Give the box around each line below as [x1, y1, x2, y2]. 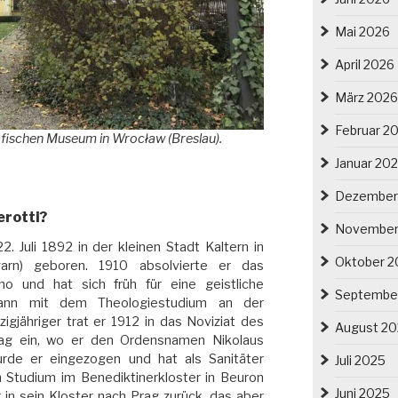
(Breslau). [164, 130, 222, 147]
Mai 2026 [334, 23, 390, 39]
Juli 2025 [334, 352, 386, 368]
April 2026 [334, 56, 394, 72]
